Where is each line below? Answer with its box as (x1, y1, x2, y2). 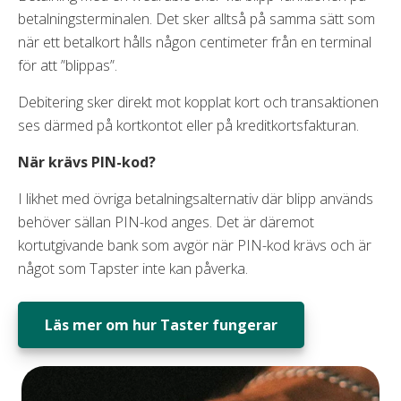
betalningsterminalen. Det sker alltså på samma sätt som (18, 8, 375, 29)
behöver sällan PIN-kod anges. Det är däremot (18, 211, 314, 232)
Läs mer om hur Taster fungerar (45, 314, 277, 335)
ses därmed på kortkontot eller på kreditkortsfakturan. (18, 115, 363, 135)
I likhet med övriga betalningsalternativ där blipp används (18, 188, 373, 209)
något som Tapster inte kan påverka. (18, 258, 248, 278)
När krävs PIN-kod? (18, 151, 156, 172)
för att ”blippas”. (18, 55, 121, 75)
